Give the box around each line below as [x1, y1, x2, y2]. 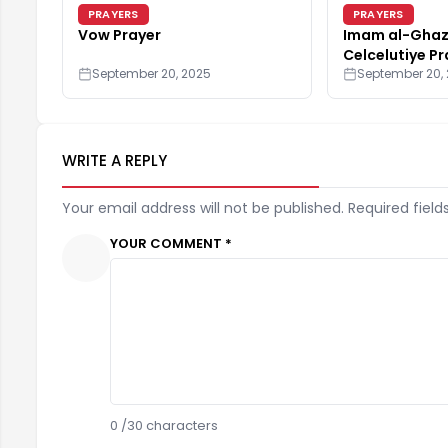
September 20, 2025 [92, 64, 211, 82]
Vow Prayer [78, 24, 161, 45]
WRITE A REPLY [62, 149, 167, 171]
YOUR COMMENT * [110, 233, 232, 253]
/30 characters [118, 415, 218, 435]
